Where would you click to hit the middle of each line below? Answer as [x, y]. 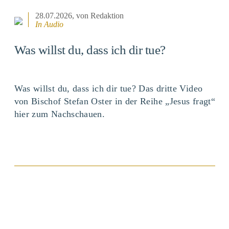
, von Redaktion [98, 15]
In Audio [49, 24]
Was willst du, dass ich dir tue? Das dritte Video [108, 89]
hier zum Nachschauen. [60, 114]
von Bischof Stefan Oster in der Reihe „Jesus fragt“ [114, 101]
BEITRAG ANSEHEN [114, 180]
